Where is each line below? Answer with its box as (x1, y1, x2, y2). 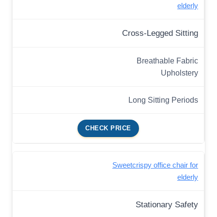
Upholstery (161, 68, 198, 77)
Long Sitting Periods (128, 95, 198, 105)
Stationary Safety (136, 200, 198, 210)
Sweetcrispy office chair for (112, 161, 198, 170)
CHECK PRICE (85, 124, 131, 132)
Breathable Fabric (137, 56, 198, 65)
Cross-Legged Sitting (122, 29, 198, 38)
